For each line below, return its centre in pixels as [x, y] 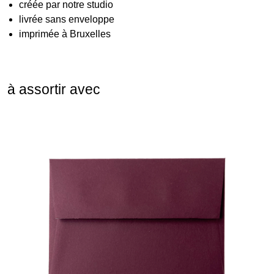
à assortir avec [54, 89]
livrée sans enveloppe [67, 19]
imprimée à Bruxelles [65, 34]
